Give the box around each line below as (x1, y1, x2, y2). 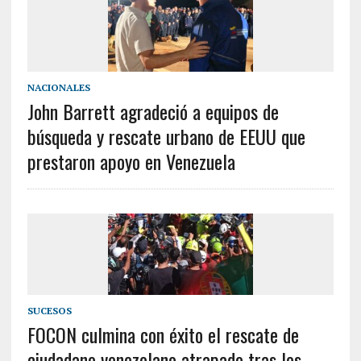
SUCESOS (27, 305, 72, 317)
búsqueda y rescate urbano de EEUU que (27, 122, 305, 151)
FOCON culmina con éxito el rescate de (27, 320, 299, 350)
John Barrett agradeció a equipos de (27, 97, 279, 127)
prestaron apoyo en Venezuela (27, 147, 235, 176)
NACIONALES (27, 81, 90, 94)
